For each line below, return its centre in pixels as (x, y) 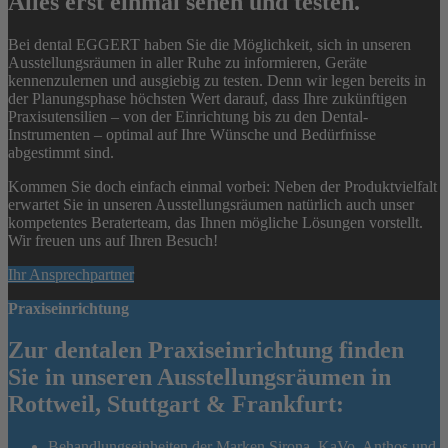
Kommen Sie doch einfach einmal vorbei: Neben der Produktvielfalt (222, 186)
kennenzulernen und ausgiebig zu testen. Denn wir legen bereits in (217, 80)
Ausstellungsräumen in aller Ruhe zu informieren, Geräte (187, 62)
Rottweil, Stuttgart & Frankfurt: (176, 404)
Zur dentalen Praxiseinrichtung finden (206, 350)
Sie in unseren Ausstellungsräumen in (199, 377)
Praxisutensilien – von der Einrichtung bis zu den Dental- (188, 116)
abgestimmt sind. (61, 152)
